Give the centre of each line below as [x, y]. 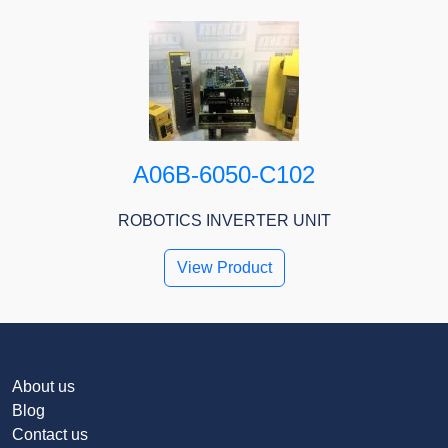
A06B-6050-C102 [224, 175]
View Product [224, 268]
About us [43, 387]
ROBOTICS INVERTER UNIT [224, 221]
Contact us [50, 435]
